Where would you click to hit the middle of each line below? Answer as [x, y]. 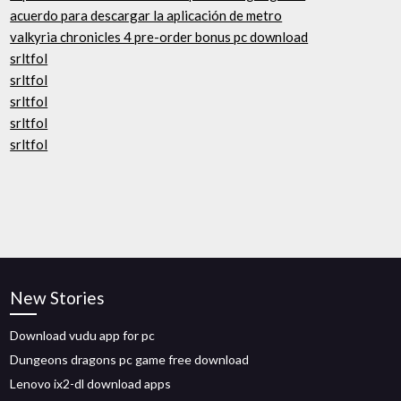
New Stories [58, 298]
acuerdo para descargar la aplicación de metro [146, 15]
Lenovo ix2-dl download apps [91, 384]
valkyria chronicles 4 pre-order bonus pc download [159, 37]
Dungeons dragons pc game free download [130, 359]
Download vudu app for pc [83, 335]
